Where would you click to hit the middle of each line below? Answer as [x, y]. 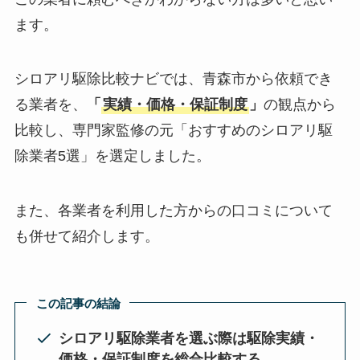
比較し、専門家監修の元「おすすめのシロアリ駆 [173, 131]
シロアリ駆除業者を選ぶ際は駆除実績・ [188, 339]
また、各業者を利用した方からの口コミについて [173, 211]
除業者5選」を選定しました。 [112, 156]
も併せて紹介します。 [86, 237]
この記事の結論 [78, 304]
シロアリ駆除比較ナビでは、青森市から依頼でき [173, 79]
